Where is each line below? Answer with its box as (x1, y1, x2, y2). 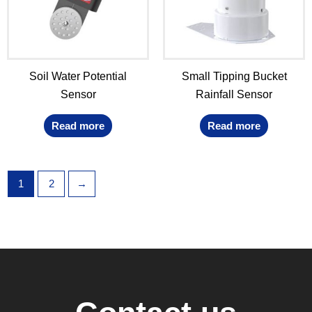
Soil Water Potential (29, 70, 127, 83)
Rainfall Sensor (196, 88, 272, 101)
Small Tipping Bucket (181, 70, 287, 83)
